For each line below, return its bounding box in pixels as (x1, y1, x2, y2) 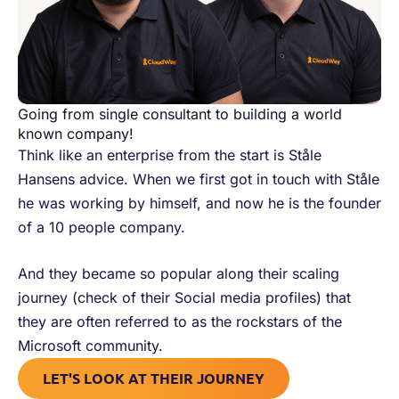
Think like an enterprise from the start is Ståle (18, 145, 322, 164)
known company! (18, 124, 134, 142)
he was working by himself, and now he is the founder (18, 193, 381, 212)
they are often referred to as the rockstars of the (18, 313, 342, 331)
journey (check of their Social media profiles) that (18, 289, 351, 307)
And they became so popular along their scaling (18, 265, 339, 283)
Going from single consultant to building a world (18, 104, 342, 123)
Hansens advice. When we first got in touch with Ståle (18, 169, 379, 188)
